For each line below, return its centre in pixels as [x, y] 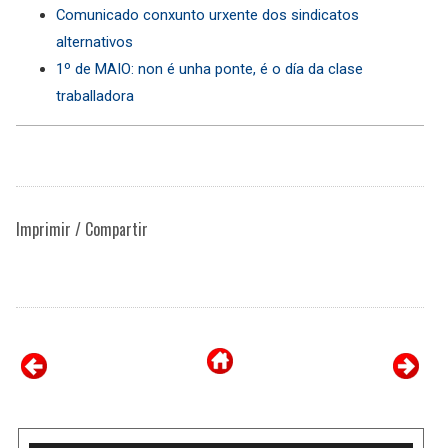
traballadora [95, 95]
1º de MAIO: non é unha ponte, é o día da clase [209, 68]
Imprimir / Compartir [82, 228]
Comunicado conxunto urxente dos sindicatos [207, 14]
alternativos [94, 41]
